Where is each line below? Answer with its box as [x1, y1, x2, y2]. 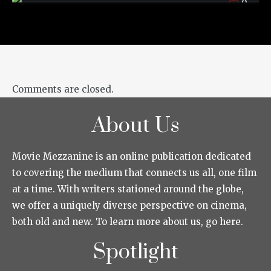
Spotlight [93, 238, 178, 266]
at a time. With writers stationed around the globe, [12, 183, 244, 195]
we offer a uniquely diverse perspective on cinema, [12, 199, 247, 211]
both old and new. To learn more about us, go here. [12, 215, 243, 227]
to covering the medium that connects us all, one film [12, 166, 256, 178]
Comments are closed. [12, 83, 114, 95]
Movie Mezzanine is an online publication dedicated [12, 150, 251, 162]
